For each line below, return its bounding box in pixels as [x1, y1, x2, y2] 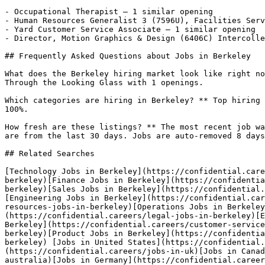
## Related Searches [5, 149, 95, 158]
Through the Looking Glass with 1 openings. [5, 78, 203, 87]
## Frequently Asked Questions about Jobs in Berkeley [5, 51, 251, 60]
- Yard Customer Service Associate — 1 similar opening [5, 25, 256, 34]
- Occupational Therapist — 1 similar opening [5, 7, 213, 16]
